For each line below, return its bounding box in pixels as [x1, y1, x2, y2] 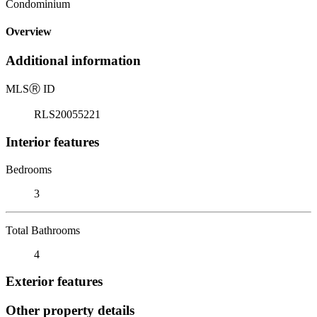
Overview [6, 25, 52, 38]
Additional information [6, 53, 141, 69]
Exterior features [6, 274, 103, 289]
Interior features [6, 134, 99, 149]
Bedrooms [6, 163, 52, 175]
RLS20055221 [34, 108, 100, 121]
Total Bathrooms [6, 224, 80, 236]
